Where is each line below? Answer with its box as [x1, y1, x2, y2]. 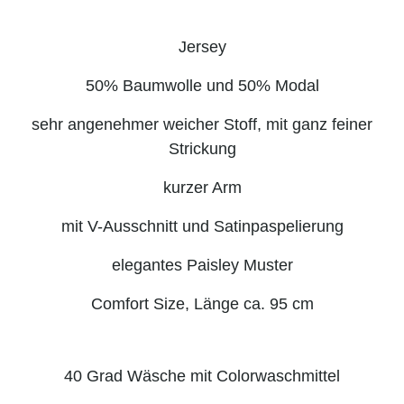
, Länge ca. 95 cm [184, 294, 314, 313]
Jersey [178, 37, 226, 56]
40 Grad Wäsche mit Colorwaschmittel [64, 366, 340, 385]
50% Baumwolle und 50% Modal [85, 76, 319, 95]
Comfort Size [90, 294, 185, 313]
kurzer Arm [162, 178, 242, 197]
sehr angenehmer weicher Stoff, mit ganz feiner [32, 115, 372, 133]
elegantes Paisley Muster [111, 255, 293, 274]
